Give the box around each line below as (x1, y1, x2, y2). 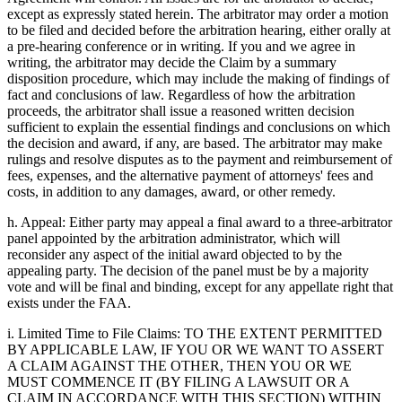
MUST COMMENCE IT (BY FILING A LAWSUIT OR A (7, 374, 349, 390)
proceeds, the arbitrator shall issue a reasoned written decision (7, 103, 354, 119)
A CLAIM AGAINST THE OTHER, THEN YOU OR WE (7, 358, 352, 374)
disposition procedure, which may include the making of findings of (7, 71, 389, 87)
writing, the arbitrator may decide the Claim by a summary (7, 55, 336, 71)
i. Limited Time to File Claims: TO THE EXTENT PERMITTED (7, 326, 382, 342)
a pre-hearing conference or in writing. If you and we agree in (7, 39, 355, 55)
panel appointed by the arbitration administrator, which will (7, 231, 340, 247)
